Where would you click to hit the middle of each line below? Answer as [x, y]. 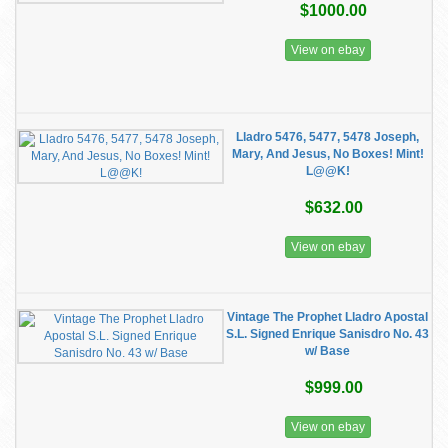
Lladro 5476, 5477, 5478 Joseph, [327, 137]
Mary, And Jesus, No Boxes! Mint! [327, 154]
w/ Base [327, 351]
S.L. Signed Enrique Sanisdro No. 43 [327, 334]
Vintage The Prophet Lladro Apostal [327, 317]
